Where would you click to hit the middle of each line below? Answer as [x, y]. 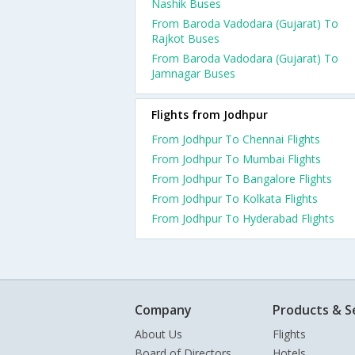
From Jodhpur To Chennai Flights [236, 139]
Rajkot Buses [185, 38]
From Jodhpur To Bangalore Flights [242, 179]
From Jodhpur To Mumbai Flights [236, 159]
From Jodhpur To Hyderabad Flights [243, 218]
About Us [158, 334]
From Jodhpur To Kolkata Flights [235, 198]
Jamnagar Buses [193, 73]
